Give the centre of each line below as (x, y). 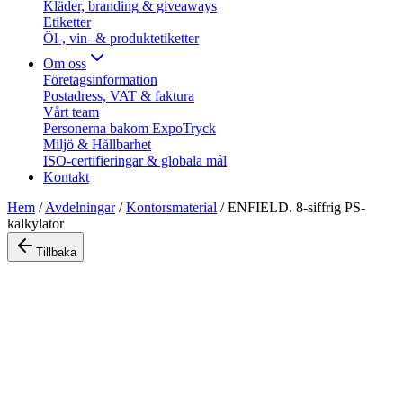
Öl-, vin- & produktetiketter (121, 38)
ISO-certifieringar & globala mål (135, 161)
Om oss (65, 63)
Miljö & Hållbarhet (97, 144)
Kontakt (66, 177)
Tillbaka (56, 252)
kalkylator (36, 224)
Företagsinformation (100, 80)
